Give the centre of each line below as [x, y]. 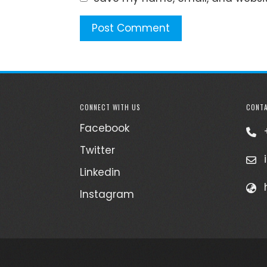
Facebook [105, 128]
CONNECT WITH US [111, 107]
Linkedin [100, 172]
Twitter [98, 150]
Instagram [107, 194]
